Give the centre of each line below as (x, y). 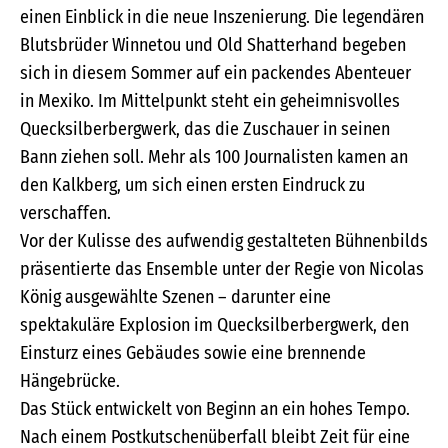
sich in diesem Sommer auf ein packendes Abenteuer (215, 73)
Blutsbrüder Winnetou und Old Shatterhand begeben (213, 45)
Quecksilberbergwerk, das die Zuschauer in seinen (205, 129)
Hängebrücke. (70, 381)
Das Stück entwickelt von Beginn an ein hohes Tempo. (215, 409)
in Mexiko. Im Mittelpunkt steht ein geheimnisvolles (210, 101)
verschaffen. (65, 213)
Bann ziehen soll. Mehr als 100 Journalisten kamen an (214, 157)
